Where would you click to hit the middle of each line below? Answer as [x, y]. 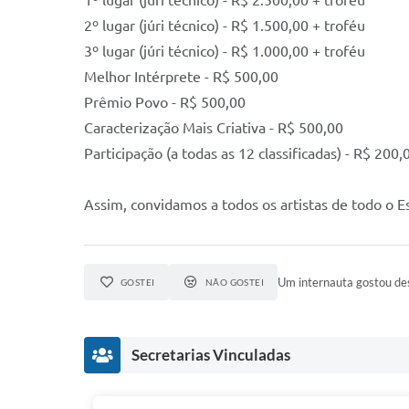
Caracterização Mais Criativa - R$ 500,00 [214, 128]
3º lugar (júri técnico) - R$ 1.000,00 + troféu [225, 51]
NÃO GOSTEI [235, 282]
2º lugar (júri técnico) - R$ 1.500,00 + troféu [225, 26]
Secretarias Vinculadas [211, 355]
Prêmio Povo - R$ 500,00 [165, 102]
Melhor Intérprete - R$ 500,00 [181, 77]
